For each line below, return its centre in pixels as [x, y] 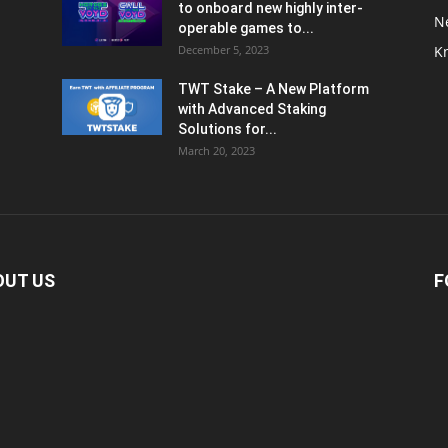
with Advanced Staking [252, 109]
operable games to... [246, 28]
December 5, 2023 [223, 49]
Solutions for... [227, 129]
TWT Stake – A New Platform [273, 89]
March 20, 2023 [216, 150]
